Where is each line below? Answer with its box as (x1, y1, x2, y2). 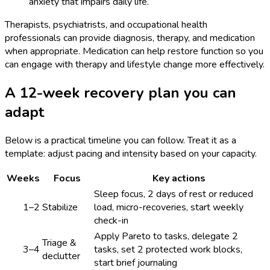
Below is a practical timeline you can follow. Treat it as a (5, 133, 236, 147)
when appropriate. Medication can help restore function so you (5, 44, 263, 58)
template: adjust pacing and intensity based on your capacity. (5, 146, 257, 160)
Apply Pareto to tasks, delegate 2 (94, 229, 238, 243)
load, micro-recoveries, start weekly (94, 200, 243, 214)
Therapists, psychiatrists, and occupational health (5, 17, 207, 31)
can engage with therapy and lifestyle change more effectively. (5, 57, 265, 71)
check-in (94, 213, 128, 227)
